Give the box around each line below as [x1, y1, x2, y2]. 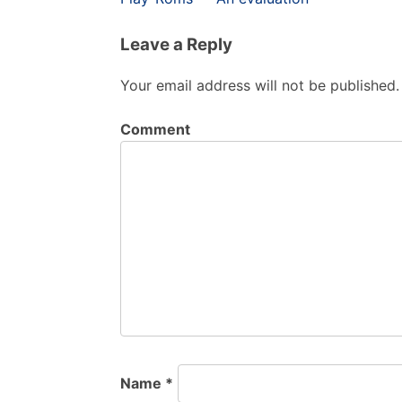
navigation [119, 10, 232, 37]
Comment [120, 119, 190, 138]
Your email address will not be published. [120, 75, 399, 94]
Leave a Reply [120, 33, 232, 55]
